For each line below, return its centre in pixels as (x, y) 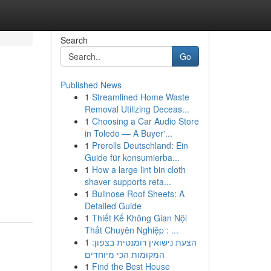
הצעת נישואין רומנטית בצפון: (144, 242)
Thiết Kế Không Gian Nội (139, 218)
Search (74, 40)
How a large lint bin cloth (139, 169)
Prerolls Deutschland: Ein (140, 145)
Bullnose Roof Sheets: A (138, 194)
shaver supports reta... (128, 181)
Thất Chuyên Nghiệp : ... (131, 230)
